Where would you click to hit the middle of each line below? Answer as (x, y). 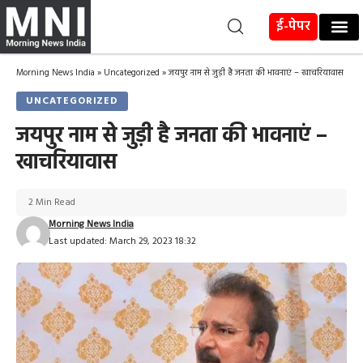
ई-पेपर (294, 26)
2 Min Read (52, 203)
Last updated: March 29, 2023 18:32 (122, 242)
